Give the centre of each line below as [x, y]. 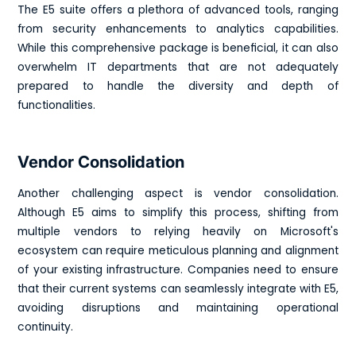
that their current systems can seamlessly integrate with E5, [178, 289]
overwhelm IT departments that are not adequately [178, 68]
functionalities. [57, 106]
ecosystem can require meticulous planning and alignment [178, 251]
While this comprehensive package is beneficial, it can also [178, 48]
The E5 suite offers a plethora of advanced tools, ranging [178, 10]
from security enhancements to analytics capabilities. [178, 29]
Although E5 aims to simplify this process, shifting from [178, 213]
